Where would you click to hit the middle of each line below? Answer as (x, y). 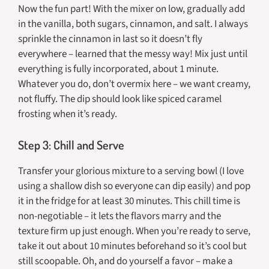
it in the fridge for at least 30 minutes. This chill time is (129, 201)
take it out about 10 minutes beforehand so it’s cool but (132, 246)
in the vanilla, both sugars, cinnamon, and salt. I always (133, 24)
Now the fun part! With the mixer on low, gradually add (131, 9)
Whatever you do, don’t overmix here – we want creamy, (134, 84)
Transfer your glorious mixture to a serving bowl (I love (131, 171)
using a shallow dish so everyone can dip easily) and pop (134, 186)
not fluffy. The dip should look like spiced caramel (120, 99)
